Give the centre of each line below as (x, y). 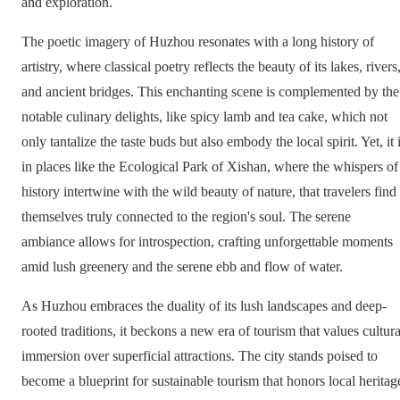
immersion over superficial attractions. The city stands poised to (200, 355)
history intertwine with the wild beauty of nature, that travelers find (209, 191)
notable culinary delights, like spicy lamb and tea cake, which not (204, 116)
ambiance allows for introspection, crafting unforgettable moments (207, 241)
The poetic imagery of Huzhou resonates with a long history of (198, 41)
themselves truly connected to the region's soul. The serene (186, 216)
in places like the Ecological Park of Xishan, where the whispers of (210, 166)
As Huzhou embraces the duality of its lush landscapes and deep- (204, 305)
